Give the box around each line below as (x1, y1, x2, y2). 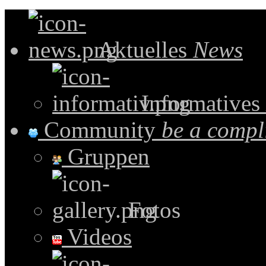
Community (38, 117, 161, 142)
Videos (62, 224, 132, 249)
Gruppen (62, 144, 150, 169)
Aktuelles (93, 37, 193, 62)
